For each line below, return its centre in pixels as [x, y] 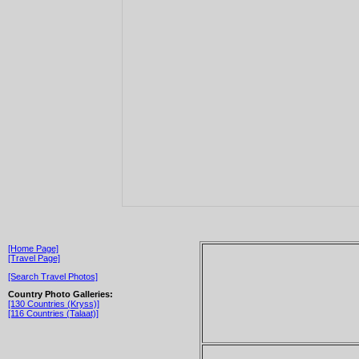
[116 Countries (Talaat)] [53, 314]
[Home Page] [33, 248]
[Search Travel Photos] [53, 276]
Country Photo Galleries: [61, 294]
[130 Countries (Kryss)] [54, 304]
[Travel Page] [34, 258]
